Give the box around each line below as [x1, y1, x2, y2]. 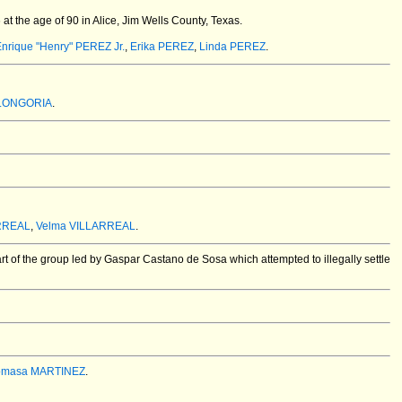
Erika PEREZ [130, 40, 194, 53]
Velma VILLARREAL [36, 220, 135, 232]
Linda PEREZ [199, 40, 266, 53]
